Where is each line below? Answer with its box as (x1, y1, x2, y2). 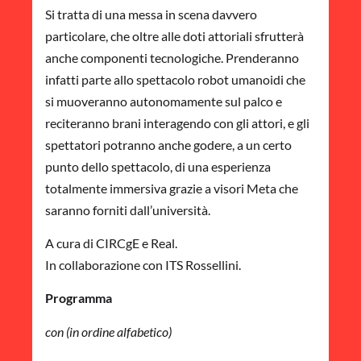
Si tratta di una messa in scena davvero (45, 6, 257, 22)
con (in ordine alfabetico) (45, 323, 172, 339)
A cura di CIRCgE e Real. (45, 234, 177, 251)
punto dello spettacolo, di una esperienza (45, 158, 271, 174)
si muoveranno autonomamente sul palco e (45, 93, 282, 109)
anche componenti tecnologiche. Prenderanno (45, 49, 299, 65)
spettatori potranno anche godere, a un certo (45, 136, 292, 152)
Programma (45, 290, 112, 306)
